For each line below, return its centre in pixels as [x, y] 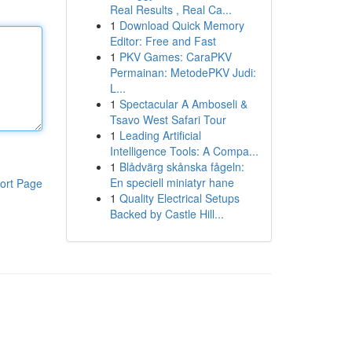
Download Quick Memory [181, 25]
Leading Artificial [160, 135]
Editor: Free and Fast [163, 41]
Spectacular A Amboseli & [183, 104]
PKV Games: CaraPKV [175, 57]
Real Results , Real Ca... [170, 9]
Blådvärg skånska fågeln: [181, 167]
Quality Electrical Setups [179, 198]
